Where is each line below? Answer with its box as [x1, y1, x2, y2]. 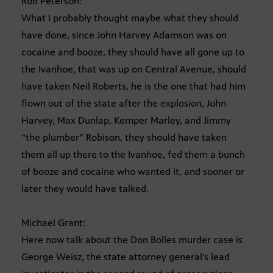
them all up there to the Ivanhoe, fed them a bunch [21, 149, 245, 161]
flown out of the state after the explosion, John [21, 97, 226, 110]
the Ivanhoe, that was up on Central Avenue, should [21, 63, 246, 76]
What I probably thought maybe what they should [21, 12, 238, 24]
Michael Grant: [21, 217, 85, 229]
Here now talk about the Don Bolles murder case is [21, 234, 243, 246]
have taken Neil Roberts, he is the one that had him [21, 80, 246, 93]
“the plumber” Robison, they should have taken [21, 132, 227, 144]
